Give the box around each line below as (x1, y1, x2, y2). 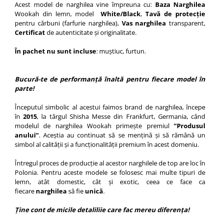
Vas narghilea (121, 18, 166, 27)
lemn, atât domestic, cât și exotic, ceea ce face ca (15, 177, 205, 186)
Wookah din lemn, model (15, 9, 97, 18)
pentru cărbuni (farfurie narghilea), (15, 18, 122, 27)
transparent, (166, 18, 206, 27)
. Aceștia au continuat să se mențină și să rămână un (39, 130, 205, 139)
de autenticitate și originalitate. (47, 27, 137, 37)
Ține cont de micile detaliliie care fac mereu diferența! (15, 205, 190, 214)
